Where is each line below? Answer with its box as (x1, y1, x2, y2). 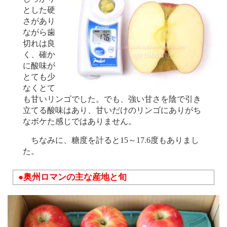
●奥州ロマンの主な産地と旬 (18, 172, 127, 182)
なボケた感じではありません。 (23, 117, 136, 127)
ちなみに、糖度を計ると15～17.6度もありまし (23, 136, 199, 145)
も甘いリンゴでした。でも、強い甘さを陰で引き (23, 95, 201, 104)
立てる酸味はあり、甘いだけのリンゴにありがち (23, 106, 201, 116)
